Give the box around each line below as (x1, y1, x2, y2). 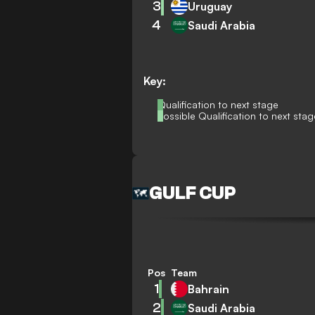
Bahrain (188, 281, 230, 296)
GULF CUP (149, 182, 237, 204)
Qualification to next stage (157, 98, 279, 110)
